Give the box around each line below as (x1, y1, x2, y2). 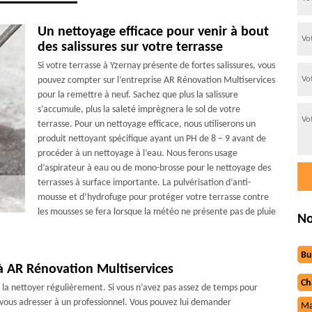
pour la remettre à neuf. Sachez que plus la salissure (37, 90, 238, 100)
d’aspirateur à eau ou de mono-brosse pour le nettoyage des (37, 163, 271, 173)
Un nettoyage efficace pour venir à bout (37, 25, 269, 39)
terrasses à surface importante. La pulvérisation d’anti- (37, 178, 251, 188)
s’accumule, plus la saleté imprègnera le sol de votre (37, 104, 240, 115)
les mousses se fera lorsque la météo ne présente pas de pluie (37, 207, 276, 217)
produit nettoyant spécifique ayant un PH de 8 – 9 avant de (37, 134, 266, 144)
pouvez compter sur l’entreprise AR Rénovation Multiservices (37, 75, 275, 86)
